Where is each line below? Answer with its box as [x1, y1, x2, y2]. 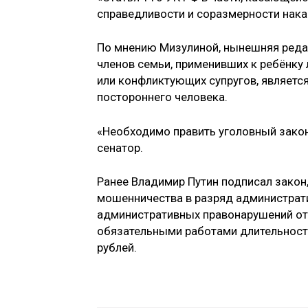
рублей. [97, 241, 137, 255]
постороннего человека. [97, 90, 228, 104]
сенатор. [97, 140, 143, 155]
